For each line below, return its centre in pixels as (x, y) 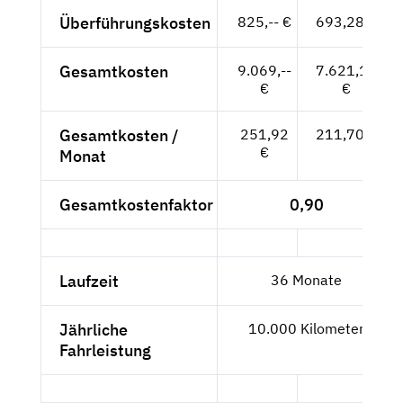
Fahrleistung (105, 350)
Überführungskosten (135, 22)
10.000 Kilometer (306, 328)
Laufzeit (89, 281)
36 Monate (306, 279)
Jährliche (94, 329)
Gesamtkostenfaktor (136, 204)
